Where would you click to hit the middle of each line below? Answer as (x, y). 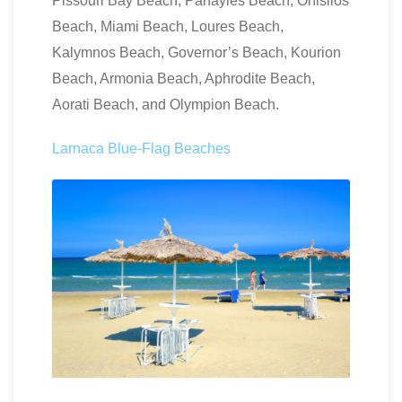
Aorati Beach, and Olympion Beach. (166, 104)
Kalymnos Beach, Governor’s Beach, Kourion (197, 52)
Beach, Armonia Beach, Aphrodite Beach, (184, 78)
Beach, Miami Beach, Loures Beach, (168, 26)
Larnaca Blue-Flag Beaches (141, 148)
